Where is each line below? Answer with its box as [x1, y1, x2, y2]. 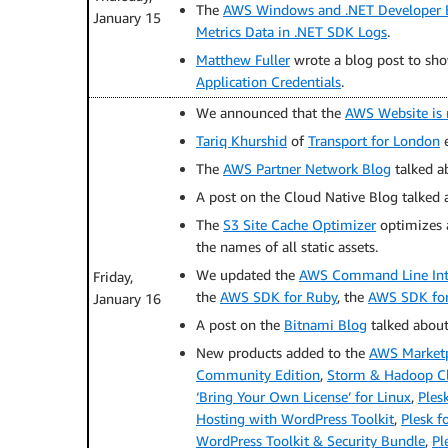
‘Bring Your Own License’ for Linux [196, 388, 411, 405]
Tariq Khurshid [196, 132, 287, 149]
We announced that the [196, 104, 345, 121]
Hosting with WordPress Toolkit [196, 410, 394, 427]
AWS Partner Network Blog [223, 160, 391, 177]
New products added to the [196, 344, 369, 361]
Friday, [93, 268, 133, 285]
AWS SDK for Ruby [220, 288, 337, 305]
